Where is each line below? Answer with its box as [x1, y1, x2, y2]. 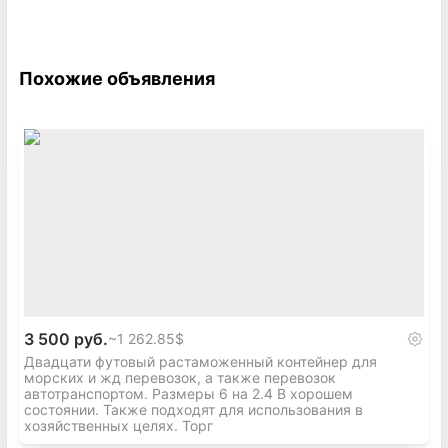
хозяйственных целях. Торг [24, 417, 213, 434]
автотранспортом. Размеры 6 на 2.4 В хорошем [24, 385, 353, 402]
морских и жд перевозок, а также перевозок [24, 369, 336, 386]
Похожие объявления [19, 68, 215, 89]
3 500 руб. [24, 329, 108, 349]
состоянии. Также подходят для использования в [24, 401, 363, 418]
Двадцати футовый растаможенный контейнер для [24, 353, 377, 370]
